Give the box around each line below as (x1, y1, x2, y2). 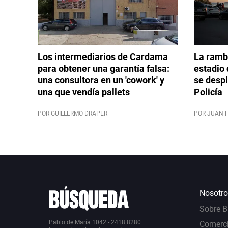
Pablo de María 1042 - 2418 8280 (49, 218, 141, 226)
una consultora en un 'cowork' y (38, 75, 164, 85)
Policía (193, 87, 222, 97)
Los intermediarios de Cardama (38, 51, 168, 62)
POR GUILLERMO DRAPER (38, 109, 107, 117)
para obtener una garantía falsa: (38, 63, 169, 74)
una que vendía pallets (38, 87, 130, 97)
